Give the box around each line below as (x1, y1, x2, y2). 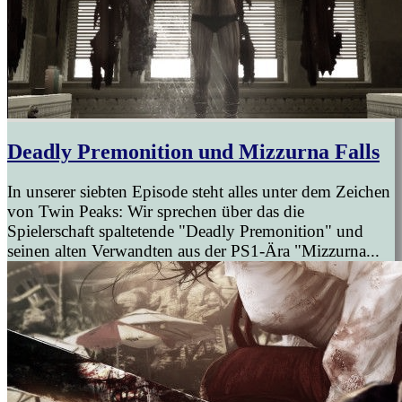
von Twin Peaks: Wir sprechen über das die (7, 201, 304, 221)
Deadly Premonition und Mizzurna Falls (7, 139, 380, 163)
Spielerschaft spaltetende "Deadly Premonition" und (7, 221, 363, 240)
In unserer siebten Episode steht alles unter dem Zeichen (7, 181, 390, 201)
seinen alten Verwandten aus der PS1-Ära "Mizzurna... (7, 240, 380, 260)
